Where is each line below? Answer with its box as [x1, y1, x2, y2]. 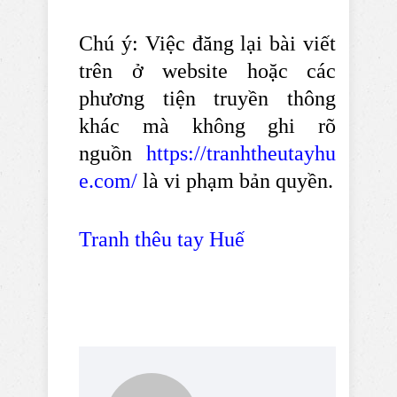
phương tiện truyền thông [79, 87, 336, 111]
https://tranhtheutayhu [146, 142, 336, 166]
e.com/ [79, 169, 137, 193]
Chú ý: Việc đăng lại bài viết [79, 32, 336, 56]
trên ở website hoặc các [79, 59, 336, 83]
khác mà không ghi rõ [79, 114, 336, 138]
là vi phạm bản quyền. [137, 169, 333, 193]
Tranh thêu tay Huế [79, 228, 245, 252]
